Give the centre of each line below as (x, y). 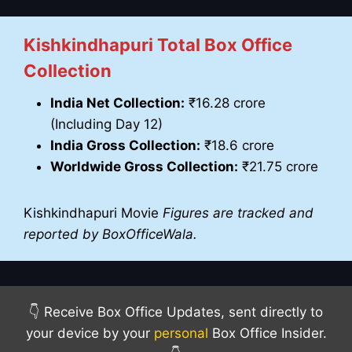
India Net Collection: (117, 103)
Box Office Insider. (267, 334)
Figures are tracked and (238, 213)
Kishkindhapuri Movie (93, 213)
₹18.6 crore (237, 146)
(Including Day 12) (106, 125)
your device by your (90, 334)
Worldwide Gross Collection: (144, 167)
